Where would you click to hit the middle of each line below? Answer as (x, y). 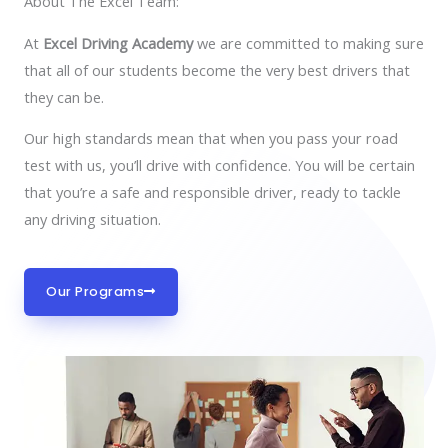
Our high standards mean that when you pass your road (211, 138)
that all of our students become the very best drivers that (217, 69)
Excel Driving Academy (118, 42)
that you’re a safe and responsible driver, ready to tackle (212, 192)
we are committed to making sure (308, 42)
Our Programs (95, 291)
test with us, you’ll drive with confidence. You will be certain (219, 165)
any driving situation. (92, 219)
